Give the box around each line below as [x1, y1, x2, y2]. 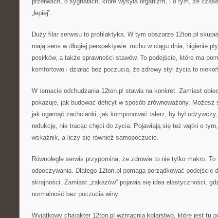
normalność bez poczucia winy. [32, 190, 120, 198]
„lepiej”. [32, 9, 52, 17]
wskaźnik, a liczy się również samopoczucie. [32, 134, 159, 141]
